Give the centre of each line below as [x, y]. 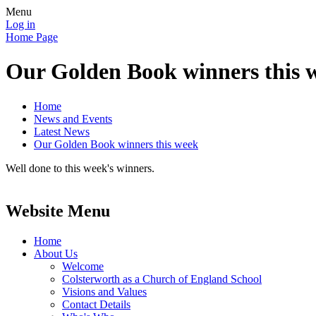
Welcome [83, 266]
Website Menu [58, 211]
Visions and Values [104, 291]
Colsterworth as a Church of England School [162, 279]
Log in [20, 24]
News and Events [73, 119]
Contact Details [96, 304]
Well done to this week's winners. [80, 168]
